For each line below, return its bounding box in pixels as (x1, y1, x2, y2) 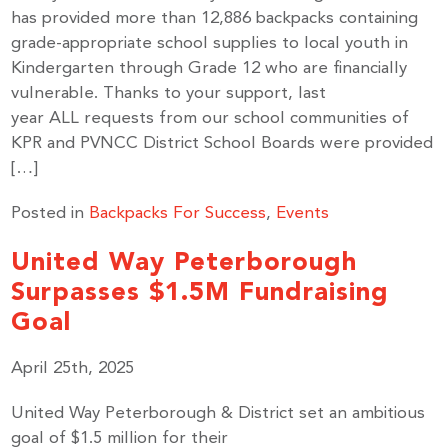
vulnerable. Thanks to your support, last (11, 85, 327, 102)
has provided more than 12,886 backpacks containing (11, 10, 419, 27)
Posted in (11, 205, 90, 222)
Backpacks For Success (89, 205, 267, 222)
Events (276, 205, 330, 222)
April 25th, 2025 (11, 360, 135, 377)
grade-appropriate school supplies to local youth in (11, 35, 409, 52)
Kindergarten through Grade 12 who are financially (11, 60, 408, 77)
